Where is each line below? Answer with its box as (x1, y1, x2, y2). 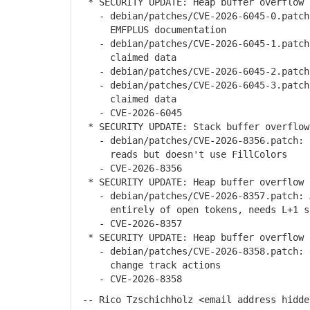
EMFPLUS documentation (77, 24, 226, 35)
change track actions (77, 259, 221, 271)
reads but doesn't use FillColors (77, 149, 287, 160)
